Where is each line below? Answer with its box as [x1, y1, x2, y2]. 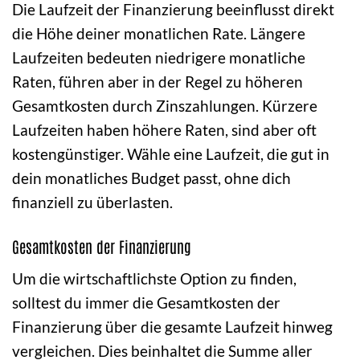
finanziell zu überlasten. [12, 193, 173, 212]
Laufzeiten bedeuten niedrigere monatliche [12, 48, 305, 67]
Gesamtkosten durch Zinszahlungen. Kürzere [12, 96, 317, 116]
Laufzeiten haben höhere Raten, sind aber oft [12, 121, 317, 140]
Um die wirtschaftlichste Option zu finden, [12, 268, 297, 288]
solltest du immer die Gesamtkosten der [12, 292, 280, 312]
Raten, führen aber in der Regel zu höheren [12, 72, 303, 92]
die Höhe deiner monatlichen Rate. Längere [12, 24, 305, 43]
